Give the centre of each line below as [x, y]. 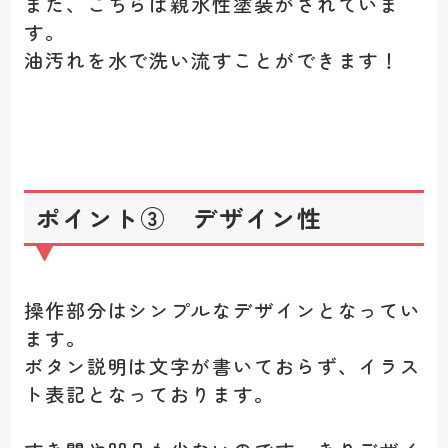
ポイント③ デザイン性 [179, 218]
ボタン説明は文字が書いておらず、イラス [222, 365]
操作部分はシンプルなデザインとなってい [222, 309]
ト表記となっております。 [149, 393]
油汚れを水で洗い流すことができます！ [212, 60]
